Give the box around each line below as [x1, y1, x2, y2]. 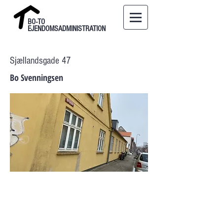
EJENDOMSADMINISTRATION [28, 24, 106, 33]
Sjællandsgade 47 [10, 55, 71, 66]
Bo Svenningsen [10, 72, 63, 83]
